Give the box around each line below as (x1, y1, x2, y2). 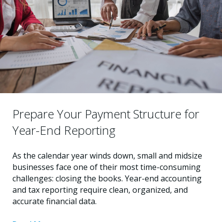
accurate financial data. (12, 196, 97, 207)
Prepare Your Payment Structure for (12, 106, 199, 122)
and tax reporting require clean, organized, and (12, 184, 188, 196)
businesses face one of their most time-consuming (12, 162, 201, 173)
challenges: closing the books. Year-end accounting (12, 173, 202, 184)
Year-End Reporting (12, 122, 115, 139)
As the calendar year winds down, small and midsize (12, 150, 202, 162)
